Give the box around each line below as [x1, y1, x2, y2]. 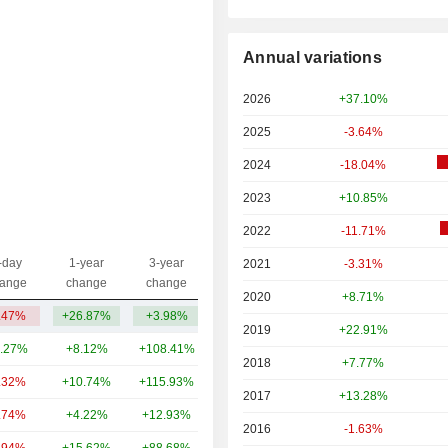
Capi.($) [242, 266, 287, 280]
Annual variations [243, 49, 383, 67]
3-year [149, 256, 184, 270]
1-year [69, 256, 104, 270]
